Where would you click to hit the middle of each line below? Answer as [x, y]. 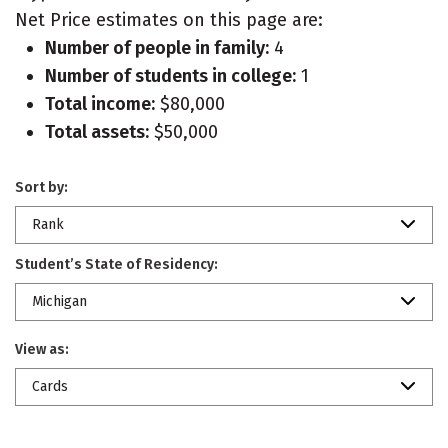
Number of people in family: [157, 48]
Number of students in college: [170, 76]
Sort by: [41, 187]
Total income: [100, 104]
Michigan [59, 301]
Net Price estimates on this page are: [169, 20]
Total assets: [97, 132]
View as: [42, 349]
